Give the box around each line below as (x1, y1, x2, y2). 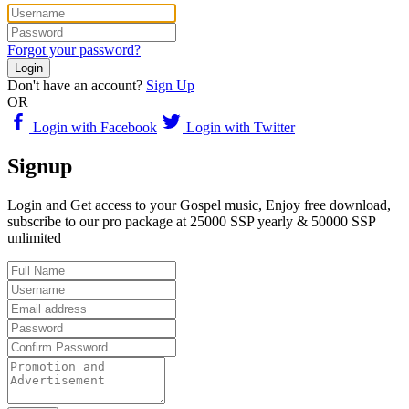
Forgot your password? (7, 42, 141, 58)
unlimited (7, 230, 61, 246)
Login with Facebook (29, 120, 157, 136)
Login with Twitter (183, 120, 295, 136)
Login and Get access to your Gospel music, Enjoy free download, (7, 197, 391, 214)
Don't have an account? (7, 78, 142, 94)
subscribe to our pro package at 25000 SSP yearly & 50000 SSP (7, 214, 375, 230)
